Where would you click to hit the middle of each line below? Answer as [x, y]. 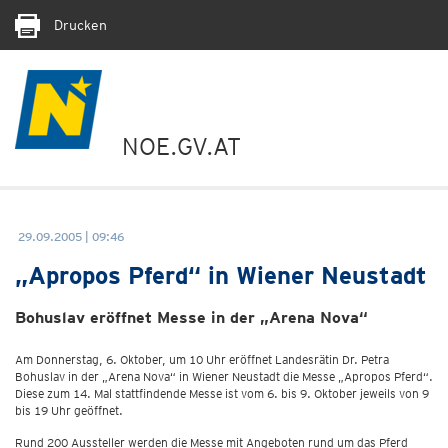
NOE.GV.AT [181, 146]
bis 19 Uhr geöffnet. [69, 410]
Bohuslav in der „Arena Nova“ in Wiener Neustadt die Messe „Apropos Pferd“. [224, 376]
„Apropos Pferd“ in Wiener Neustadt [221, 275]
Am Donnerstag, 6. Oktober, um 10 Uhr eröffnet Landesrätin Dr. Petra [202, 359]
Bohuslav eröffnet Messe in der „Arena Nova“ [191, 317]
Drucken [78, 25]
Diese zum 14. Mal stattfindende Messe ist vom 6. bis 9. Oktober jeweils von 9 [222, 393]
